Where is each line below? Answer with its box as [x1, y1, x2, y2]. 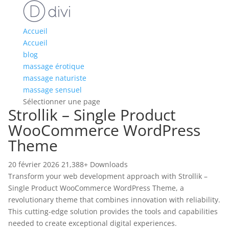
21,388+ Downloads [61, 159, 128, 169]
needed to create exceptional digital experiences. [8, 218, 177, 228]
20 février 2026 [8, 159, 61, 169]
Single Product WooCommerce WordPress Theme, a [8, 183, 184, 193]
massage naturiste [22, 73, 86, 83]
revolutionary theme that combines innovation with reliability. [8, 195, 220, 204]
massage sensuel [22, 85, 82, 95]
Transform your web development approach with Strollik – [8, 171, 208, 181]
